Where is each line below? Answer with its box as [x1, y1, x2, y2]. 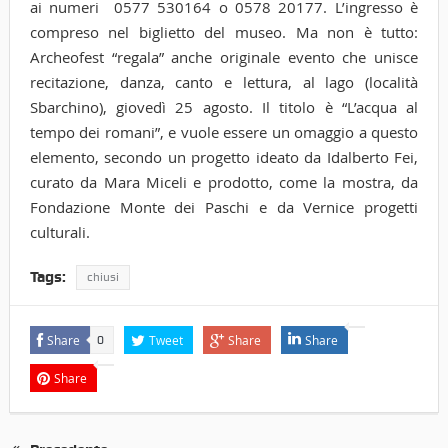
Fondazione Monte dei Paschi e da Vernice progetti [29, 196, 419, 217]
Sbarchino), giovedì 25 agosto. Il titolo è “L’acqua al [29, 96, 419, 117]
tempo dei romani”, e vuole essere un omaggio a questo [29, 121, 419, 142]
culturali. [29, 221, 90, 242]
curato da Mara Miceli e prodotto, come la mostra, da [29, 171, 419, 192]
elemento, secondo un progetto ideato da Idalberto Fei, [29, 146, 419, 167]
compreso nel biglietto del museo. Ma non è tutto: [29, 21, 419, 42]
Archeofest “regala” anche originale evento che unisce [29, 46, 419, 67]
